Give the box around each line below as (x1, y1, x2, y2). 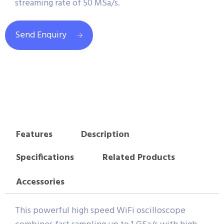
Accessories (15, 174, 64, 189)
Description (80, 127, 129, 142)
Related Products (102, 150, 175, 165)
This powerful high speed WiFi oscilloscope (15, 203, 185, 218)
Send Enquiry (15, 28, 66, 43)
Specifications (15, 150, 74, 165)
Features (15, 127, 52, 142)
